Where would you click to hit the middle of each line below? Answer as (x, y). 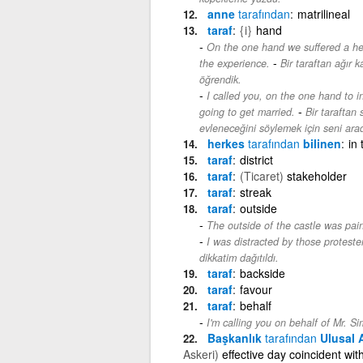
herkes (227, 143)
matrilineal (323, 13)
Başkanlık (236, 337)
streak (255, 192)
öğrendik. (220, 79)
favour (256, 289)
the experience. (234, 63)
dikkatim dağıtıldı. (239, 257)
